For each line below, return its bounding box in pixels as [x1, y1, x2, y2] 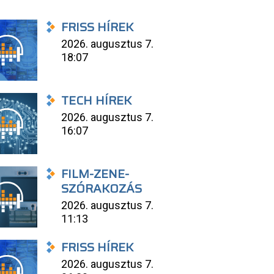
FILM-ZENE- [61, 164, 130, 184]
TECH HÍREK [61, 91, 132, 111]
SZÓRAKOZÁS [61, 179, 143, 199]
